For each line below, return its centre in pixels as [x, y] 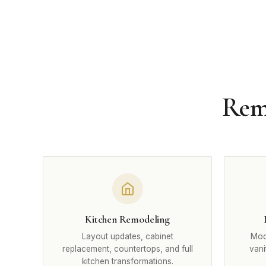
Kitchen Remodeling [127, 219]
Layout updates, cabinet [127, 236]
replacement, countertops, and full [127, 249]
